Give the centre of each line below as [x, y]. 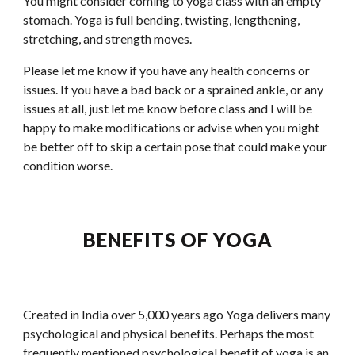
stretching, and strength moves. [108, 38]
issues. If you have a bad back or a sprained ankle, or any [174, 89]
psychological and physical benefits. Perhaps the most [169, 333]
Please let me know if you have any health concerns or [167, 70]
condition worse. [68, 165]
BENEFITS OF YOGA [177, 240]
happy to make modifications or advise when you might [172, 127]
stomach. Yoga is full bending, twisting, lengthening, [162, 19]
